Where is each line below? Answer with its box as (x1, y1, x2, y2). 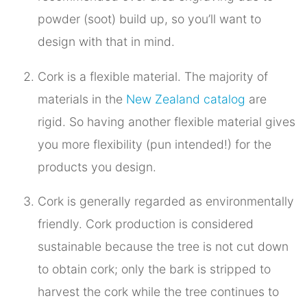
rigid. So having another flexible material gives (38, 114, 295, 129)
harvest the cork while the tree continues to (38, 284, 279, 299)
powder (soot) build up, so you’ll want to (38, 11, 261, 26)
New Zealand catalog (126, 91, 245, 106)
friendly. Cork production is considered (38, 217, 254, 232)
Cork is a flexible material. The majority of (38, 69, 268, 84)
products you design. (38, 159, 156, 174)
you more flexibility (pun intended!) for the (38, 136, 271, 151)
